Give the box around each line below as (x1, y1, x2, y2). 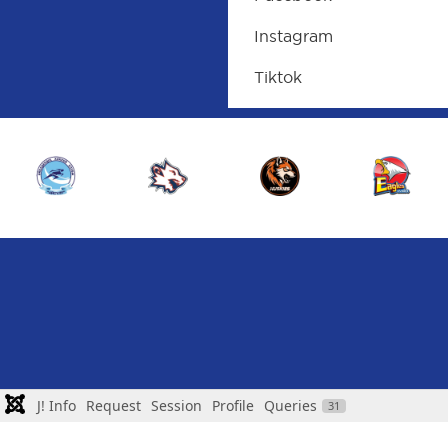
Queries (264, 396, 317, 415)
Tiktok (254, 67, 303, 88)
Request (86, 396, 141, 415)
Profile (212, 396, 254, 415)
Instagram (254, 26, 334, 47)
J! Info (37, 396, 76, 415)
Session (151, 396, 202, 415)
